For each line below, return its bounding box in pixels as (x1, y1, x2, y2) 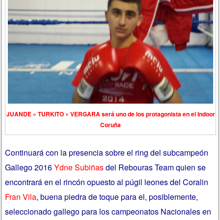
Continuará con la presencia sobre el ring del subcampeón (5, 147, 209, 159)
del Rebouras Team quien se (104, 162, 206, 173)
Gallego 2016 (5, 162, 53, 173)
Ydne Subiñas (52, 162, 104, 173)
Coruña (100, 120, 121, 129)
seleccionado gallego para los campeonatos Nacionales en (5, 206, 212, 218)
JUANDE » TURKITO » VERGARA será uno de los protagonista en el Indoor (6, 109, 215, 118)
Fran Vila (5, 191, 37, 203)
